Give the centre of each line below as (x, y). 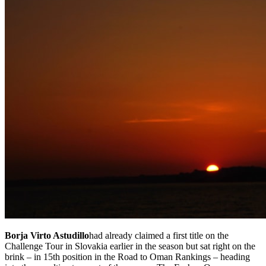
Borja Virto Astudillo (47, 235)
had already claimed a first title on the (159, 235)
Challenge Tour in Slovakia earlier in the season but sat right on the (130, 246)
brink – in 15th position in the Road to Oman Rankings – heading (127, 256)
